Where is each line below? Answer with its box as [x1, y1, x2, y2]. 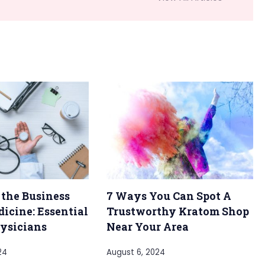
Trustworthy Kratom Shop [106, 204, 249, 219]
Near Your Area [106, 219, 189, 234]
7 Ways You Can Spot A [106, 189, 231, 203]
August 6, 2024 [106, 247, 165, 258]
